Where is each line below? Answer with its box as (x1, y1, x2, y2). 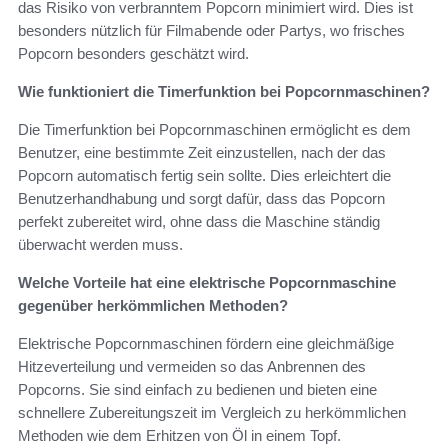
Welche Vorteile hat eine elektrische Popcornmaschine (18, 274, 396, 292)
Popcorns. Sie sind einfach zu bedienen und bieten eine (18, 381, 377, 399)
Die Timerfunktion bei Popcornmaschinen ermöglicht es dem (18, 121, 411, 139)
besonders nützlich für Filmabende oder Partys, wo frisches (18, 22, 405, 40)
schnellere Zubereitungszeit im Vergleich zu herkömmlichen (18, 404, 406, 422)
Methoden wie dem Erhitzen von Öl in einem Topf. (18, 427, 341, 445)
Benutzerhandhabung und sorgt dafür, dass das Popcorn (18, 190, 385, 208)
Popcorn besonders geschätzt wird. (18, 45, 249, 63)
